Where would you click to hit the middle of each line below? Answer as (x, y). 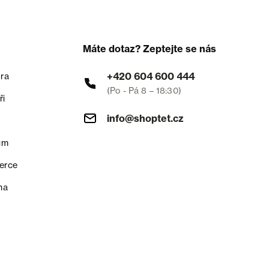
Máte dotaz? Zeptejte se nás (150, 49)
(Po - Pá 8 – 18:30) (144, 91)
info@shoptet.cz (146, 119)
